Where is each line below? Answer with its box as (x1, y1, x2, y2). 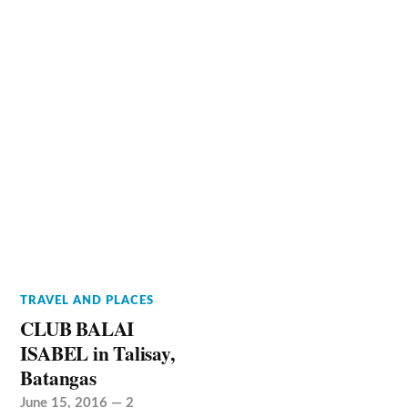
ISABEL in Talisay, (20, 339, 175, 368)
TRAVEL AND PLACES (20, 295, 155, 307)
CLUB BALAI (20, 314, 135, 343)
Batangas (20, 363, 97, 393)
